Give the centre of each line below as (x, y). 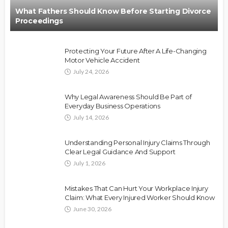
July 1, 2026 (89, 163)
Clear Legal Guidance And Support (120, 151)
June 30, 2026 (92, 209)
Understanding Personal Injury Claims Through (137, 142)
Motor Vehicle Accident (102, 60)
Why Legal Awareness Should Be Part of (128, 96)
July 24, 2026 (91, 71)
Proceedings (39, 21)
